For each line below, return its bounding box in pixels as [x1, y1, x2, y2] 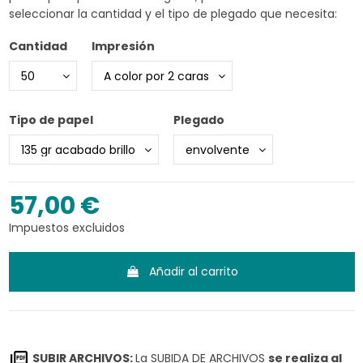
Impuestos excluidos [8, 219, 125, 236]
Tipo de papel [8, 112, 93, 128]
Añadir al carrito [148, 263, 238, 280]
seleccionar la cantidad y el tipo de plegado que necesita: [8, 5, 337, 22]
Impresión [91, 38, 155, 55]
